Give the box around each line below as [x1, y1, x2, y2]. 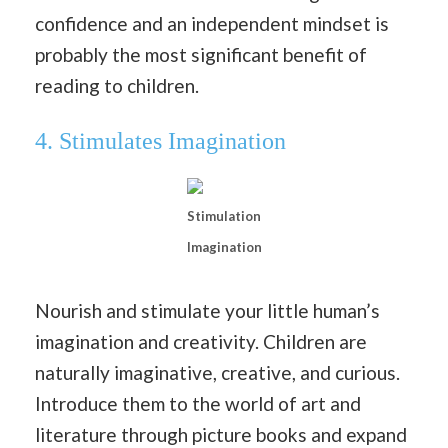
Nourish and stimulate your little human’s [35, 298, 380, 322]
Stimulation [187, 207, 261, 224]
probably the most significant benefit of [35, 42, 367, 66]
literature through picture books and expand [35, 422, 407, 446]
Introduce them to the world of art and [35, 391, 361, 415]
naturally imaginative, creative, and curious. [35, 360, 400, 384]
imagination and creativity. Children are [35, 329, 367, 353]
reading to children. [35, 73, 199, 97]
